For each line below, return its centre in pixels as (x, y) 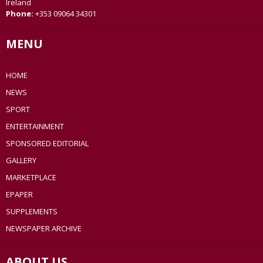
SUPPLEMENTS (32, 212)
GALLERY (21, 161)
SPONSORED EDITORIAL (47, 144)
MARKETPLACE (31, 178)
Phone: (21, 14)
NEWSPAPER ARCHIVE (44, 229)
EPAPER (19, 195)
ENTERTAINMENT (35, 127)
